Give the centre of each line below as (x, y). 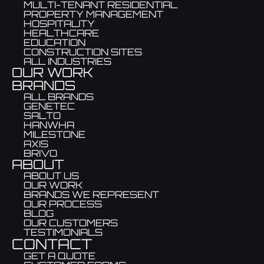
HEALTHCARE (61, 33)
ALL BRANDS (59, 97)
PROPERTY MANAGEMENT (93, 14)
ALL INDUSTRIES (67, 62)
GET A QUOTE (60, 256)
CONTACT (52, 244)
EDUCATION (55, 43)
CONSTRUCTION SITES (83, 52)
